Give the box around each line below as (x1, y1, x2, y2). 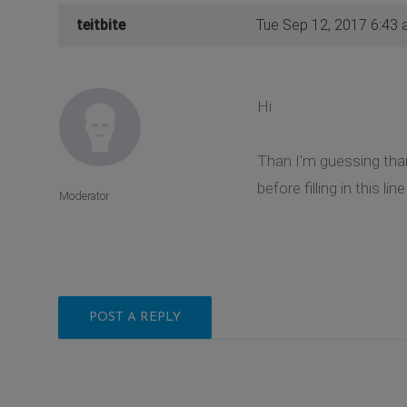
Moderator (59, 188, 109, 203)
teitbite (76, 15, 125, 34)
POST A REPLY (89, 310, 181, 324)
